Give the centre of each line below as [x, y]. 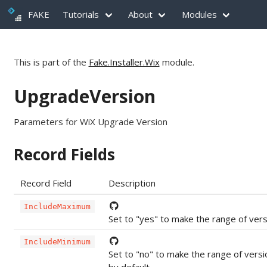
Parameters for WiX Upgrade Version [90, 122]
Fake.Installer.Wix [124, 62]
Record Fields [64, 154]
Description [132, 183]
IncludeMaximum [58, 206]
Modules [199, 15]
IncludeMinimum [58, 241]
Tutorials [81, 15]
